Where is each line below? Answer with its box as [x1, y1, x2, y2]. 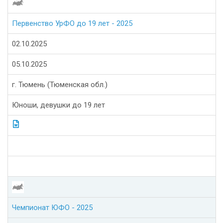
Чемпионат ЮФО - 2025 [12, 203, 93, 213]
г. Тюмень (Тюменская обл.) [12, 80, 108, 90]
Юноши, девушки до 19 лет [12, 101, 105, 110]
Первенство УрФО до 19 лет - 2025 [12, 19, 132, 28]
